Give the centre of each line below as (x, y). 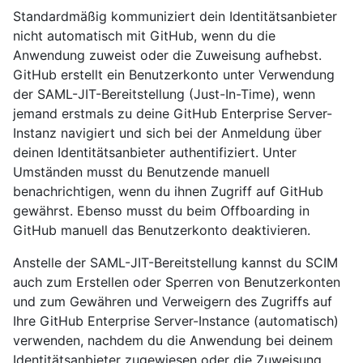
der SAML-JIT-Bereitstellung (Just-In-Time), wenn (164, 94)
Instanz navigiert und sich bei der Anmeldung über (167, 133)
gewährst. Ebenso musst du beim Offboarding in (161, 211)
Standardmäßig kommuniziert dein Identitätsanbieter (175, 17)
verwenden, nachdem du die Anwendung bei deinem (173, 341)
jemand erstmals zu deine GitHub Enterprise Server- (173, 114)
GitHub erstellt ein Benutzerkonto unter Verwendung (174, 75)
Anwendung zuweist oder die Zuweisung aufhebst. (167, 56)
